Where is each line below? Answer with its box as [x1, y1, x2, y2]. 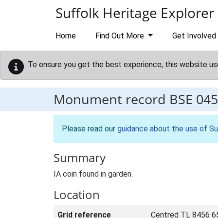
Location [54, 186, 100, 202]
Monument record [54, 90, 169, 108]
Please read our [62, 124, 117, 133]
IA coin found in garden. [54, 169, 133, 179]
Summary [54, 149, 106, 165]
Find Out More [95, 31, 146, 40]
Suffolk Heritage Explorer [55, 3, 214, 22]
